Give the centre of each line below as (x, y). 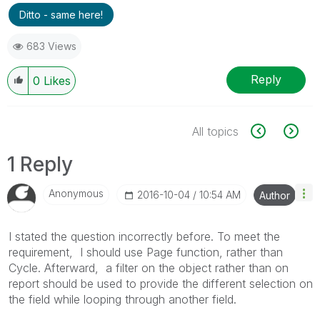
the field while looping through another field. (122, 299)
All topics (215, 131)
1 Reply (40, 164)
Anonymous (76, 193)
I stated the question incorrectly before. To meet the (144, 236)
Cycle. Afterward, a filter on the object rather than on (149, 267)
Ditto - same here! (61, 14)
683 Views (51, 46)
